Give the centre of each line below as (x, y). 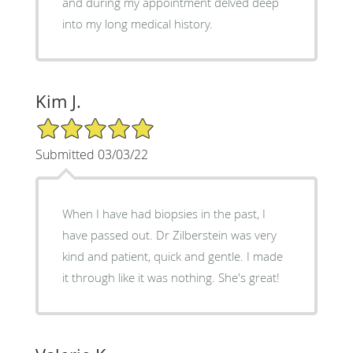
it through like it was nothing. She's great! (249, 277)
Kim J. (58, 101)
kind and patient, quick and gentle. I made (154, 256)
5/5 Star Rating (74, 123)
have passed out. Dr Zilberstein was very (109, 234)
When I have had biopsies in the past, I (163, 213)
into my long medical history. (137, 23)
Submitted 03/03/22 (91, 154)
